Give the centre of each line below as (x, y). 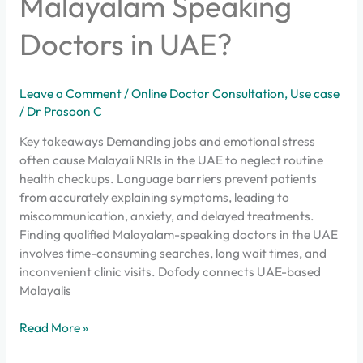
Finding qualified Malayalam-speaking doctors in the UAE (178, 235)
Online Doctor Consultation (207, 93)
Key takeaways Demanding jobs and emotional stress (167, 141)
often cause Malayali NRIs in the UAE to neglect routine (171, 160)
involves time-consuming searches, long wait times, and (173, 253)
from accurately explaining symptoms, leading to (154, 197)
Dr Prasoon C (64, 111)
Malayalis (45, 290)
